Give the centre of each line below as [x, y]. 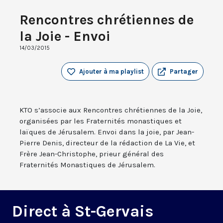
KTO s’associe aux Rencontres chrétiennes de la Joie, [111, 110]
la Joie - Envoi [65, 36]
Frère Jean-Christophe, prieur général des [92, 154]
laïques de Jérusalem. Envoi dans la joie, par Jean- [107, 132]
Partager [184, 72]
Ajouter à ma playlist [111, 72]
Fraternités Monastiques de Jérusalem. [87, 165]
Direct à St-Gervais [83, 212]
